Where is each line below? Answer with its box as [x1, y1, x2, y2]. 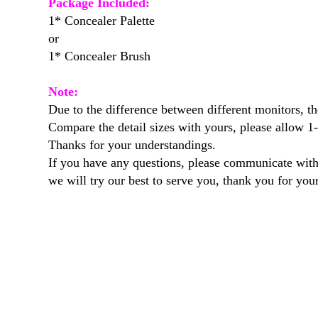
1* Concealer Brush [48, 48, 150, 63]
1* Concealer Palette [48, 13, 155, 28]
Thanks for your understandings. [48, 137, 216, 152]
